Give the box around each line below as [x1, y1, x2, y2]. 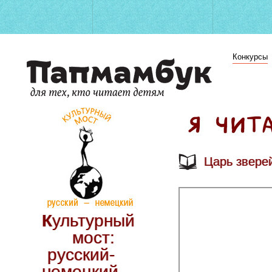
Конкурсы [233, 52, 268, 61]
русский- [47, 245, 115, 264]
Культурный [42, 211, 52, 230]
